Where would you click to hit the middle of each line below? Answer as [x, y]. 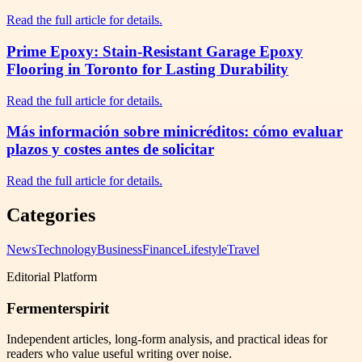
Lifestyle [205, 249]
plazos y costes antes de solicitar [110, 149]
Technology [67, 249]
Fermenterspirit [58, 308]
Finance [162, 249]
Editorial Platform [52, 276]
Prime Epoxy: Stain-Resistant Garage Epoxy [155, 51]
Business [120, 249]
